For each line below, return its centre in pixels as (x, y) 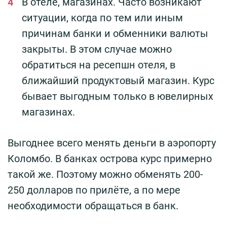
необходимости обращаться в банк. (93, 206)
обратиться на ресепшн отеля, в (99, 65)
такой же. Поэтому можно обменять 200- (105, 175)
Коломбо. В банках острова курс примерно (110, 159)
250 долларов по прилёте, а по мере (94, 190)
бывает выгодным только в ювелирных (118, 97)
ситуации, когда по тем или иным (102, 18)
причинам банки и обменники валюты (115, 34)
